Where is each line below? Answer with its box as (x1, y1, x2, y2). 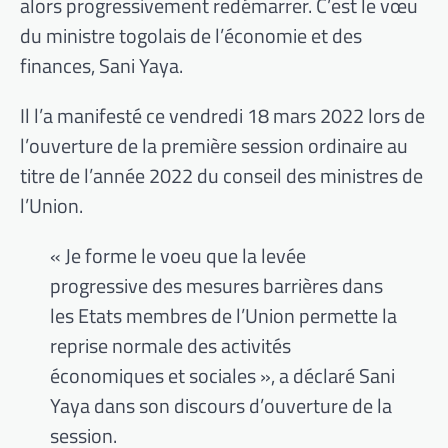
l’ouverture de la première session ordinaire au (20, 130, 408, 161)
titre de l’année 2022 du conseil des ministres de (20, 160, 423, 191)
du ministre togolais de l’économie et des (20, 20, 362, 51)
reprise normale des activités (50, 330, 291, 361)
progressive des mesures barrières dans (50, 270, 383, 301)
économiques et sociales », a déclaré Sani (50, 360, 395, 391)
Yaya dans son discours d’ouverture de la (50, 390, 392, 421)
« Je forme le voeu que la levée (50, 240, 306, 271)
